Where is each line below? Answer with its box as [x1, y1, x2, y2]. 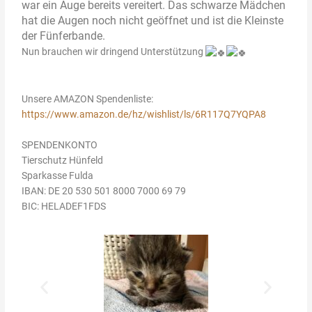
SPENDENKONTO [22, 139, 98, 150]
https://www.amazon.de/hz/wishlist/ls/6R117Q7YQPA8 [22, 108, 267, 120]
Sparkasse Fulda [22, 169, 94, 181]
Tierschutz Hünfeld [22, 154, 104, 166]
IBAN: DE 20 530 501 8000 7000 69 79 [22, 185, 187, 196]
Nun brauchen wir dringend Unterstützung [22, 46, 206, 58]
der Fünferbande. [22, 29, 106, 43]
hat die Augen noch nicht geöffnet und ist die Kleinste [22, 14, 284, 28]
